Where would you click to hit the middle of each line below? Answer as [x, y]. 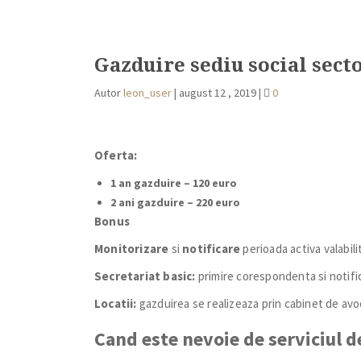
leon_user [147, 93]
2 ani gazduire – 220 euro [175, 202]
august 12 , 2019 [219, 93]
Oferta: [116, 155]
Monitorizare [132, 249]
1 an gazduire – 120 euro [174, 183]
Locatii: [117, 303]
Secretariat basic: [145, 276]
